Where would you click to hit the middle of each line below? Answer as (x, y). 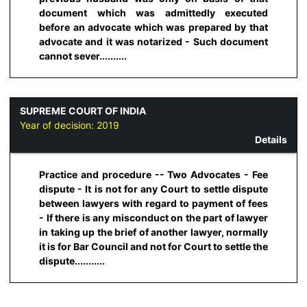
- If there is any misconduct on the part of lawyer (153, 217)
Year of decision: (58, 125)
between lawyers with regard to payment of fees (153, 203)
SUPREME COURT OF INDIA (83, 111)
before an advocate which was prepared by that (153, 27)
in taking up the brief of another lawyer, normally (153, 232)
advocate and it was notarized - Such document (153, 42)
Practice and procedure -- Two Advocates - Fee (153, 174)
